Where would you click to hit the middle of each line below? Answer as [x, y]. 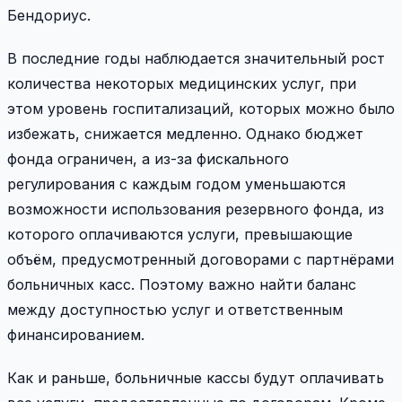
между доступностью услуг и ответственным [175, 309]
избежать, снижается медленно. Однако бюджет [185, 133]
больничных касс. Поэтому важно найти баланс [182, 284]
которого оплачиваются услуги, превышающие [180, 234]
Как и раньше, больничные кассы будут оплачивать [196, 377]
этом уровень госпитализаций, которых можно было [201, 108]
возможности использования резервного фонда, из [196, 209]
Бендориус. [49, 15]
